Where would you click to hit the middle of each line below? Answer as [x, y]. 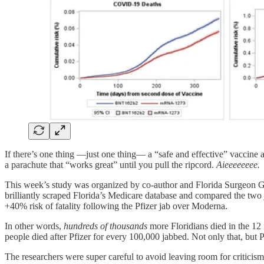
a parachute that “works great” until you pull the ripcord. [110, 165]
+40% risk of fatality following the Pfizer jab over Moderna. [116, 206]
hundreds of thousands [105, 226]
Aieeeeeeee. [238, 165]
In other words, [34, 226]
